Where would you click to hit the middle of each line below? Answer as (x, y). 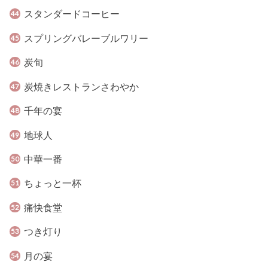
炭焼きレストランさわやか (81, 86)
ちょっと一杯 (52, 183)
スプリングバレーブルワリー (86, 38)
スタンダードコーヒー (71, 14)
